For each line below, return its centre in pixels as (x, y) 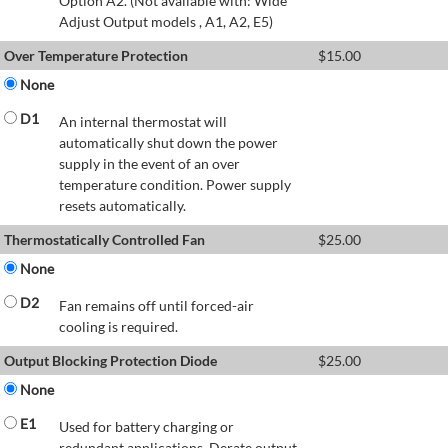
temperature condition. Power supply (175, 185)
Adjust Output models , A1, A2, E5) (166, 22)
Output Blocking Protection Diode (110, 361)
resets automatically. (122, 206)
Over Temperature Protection (96, 56)
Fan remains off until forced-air (156, 306)
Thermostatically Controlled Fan (104, 240)
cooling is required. (118, 327)
